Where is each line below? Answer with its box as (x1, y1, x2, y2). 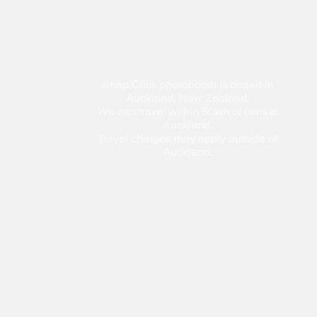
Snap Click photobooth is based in (101, 78, 274, 91)
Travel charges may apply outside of (98, 132, 277, 145)
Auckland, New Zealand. (125, 91, 250, 105)
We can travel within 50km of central (97, 105, 278, 118)
